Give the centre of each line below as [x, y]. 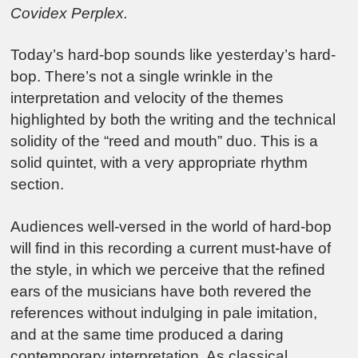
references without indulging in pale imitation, [164, 312]
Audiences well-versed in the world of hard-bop [171, 226]
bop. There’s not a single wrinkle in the [142, 77]
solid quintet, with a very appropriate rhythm [159, 163]
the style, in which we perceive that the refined [168, 269]
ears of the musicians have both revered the [161, 291]
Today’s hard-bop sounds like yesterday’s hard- [173, 55]
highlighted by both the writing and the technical [173, 120]
